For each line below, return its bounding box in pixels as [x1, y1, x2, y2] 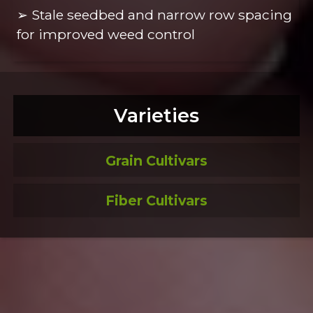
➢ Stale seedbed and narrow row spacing [17, 6, 293, 23]
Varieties [114, 103, 199, 127]
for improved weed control [17, 25, 196, 43]
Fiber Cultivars [105, 192, 208, 210]
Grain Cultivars [105, 152, 208, 169]
